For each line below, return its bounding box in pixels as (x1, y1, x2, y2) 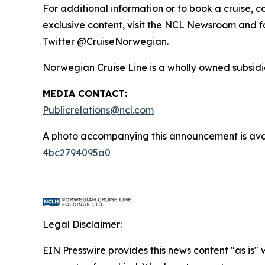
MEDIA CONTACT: (43, 87, 127, 99)
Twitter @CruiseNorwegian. (43, 35, 169, 47)
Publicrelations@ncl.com (43, 104, 154, 116)
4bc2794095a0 (43, 146, 111, 159)
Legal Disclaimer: (43, 218, 122, 230)
